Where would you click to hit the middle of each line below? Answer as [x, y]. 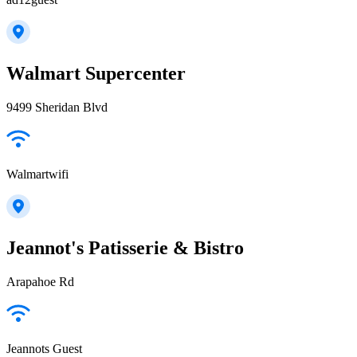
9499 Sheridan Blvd [57, 107]
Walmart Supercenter [96, 74]
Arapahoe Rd [40, 281]
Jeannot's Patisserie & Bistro [125, 247]
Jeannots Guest [44, 348]
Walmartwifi [37, 174]
